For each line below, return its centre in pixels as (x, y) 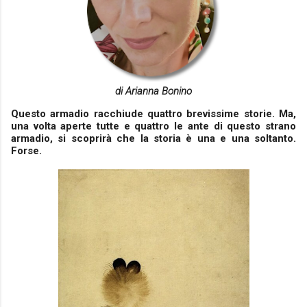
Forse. (26, 151)
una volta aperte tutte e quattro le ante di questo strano (153, 126)
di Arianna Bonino (153, 91)
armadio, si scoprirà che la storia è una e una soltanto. (153, 138)
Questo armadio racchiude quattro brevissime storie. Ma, (153, 114)
